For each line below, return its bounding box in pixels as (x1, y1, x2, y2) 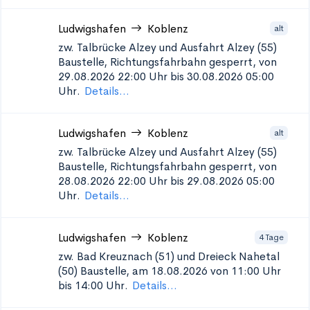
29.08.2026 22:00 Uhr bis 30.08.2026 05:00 (58, 69, 274, 84)
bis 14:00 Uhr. (58, 278, 128, 293)
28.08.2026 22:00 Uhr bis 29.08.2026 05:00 (58, 174, 275, 188)
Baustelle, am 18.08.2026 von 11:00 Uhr (80, 264, 281, 278)
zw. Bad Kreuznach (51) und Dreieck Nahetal (58, 249, 280, 264)
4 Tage (259, 231, 284, 243)
